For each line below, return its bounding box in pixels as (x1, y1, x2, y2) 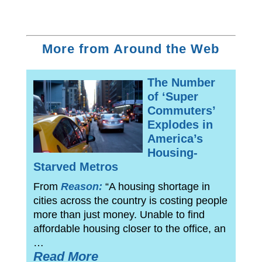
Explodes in (147, 118, 213, 131)
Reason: (60, 180, 105, 192)
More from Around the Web (42, 41, 220, 56)
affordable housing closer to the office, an (33, 222, 226, 235)
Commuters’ (147, 104, 215, 117)
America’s (147, 132, 203, 145)
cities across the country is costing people (33, 194, 227, 206)
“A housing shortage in (105, 180, 210, 192)
